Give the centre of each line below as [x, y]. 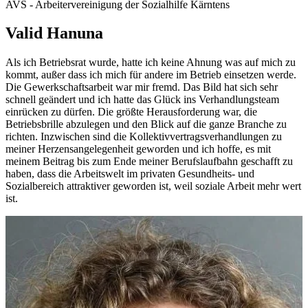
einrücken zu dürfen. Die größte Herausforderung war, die [131, 112]
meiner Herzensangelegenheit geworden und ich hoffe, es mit [138, 149]
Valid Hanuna [54, 33]
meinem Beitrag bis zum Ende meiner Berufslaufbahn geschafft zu [149, 162]
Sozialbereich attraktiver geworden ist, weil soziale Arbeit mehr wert [153, 186]
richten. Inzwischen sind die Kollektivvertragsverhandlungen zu [144, 137]
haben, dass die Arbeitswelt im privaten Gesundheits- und [130, 174]
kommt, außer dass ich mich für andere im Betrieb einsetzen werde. [151, 75]
